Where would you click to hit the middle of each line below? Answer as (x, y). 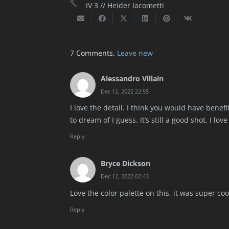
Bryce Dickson (125, 164)
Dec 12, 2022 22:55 (125, 91)
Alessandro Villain (132, 78)
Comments (95, 53)
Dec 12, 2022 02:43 (125, 176)
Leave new (135, 53)
